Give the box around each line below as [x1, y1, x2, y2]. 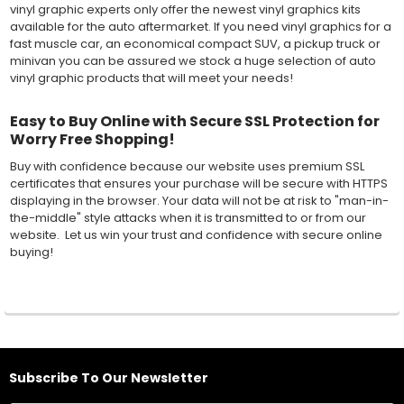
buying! [9, 243, 53, 262]
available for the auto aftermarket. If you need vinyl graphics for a [9, 17, 391, 35]
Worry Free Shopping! [9, 129, 175, 151]
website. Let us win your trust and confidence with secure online [9, 226, 382, 244]
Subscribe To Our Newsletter [8, 368, 208, 387]
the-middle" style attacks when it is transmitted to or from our [9, 209, 366, 227]
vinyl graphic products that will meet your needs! [9, 69, 293, 87]
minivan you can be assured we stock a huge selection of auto [9, 51, 376, 69]
